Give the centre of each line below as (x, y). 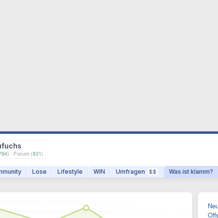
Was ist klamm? (191, 172)
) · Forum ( (20, 153)
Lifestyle (70, 172)
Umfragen (130, 172)
